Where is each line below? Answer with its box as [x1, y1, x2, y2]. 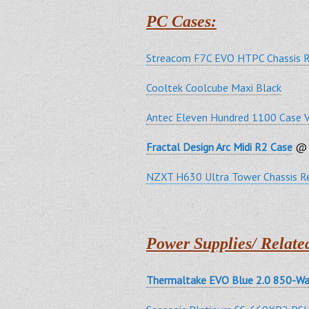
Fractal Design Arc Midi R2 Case [146, 140, 292, 154]
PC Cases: [146, 12, 217, 31]
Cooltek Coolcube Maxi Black [146, 81, 281, 95]
